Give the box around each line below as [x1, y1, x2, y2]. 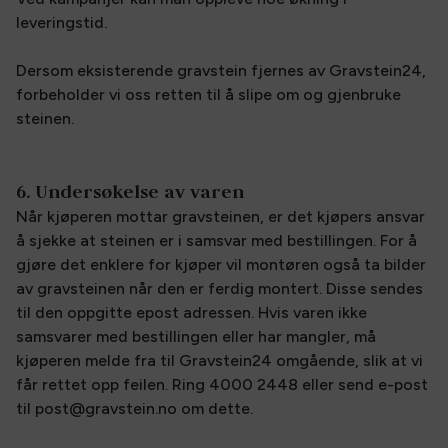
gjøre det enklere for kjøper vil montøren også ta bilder [16, 255, 426, 274]
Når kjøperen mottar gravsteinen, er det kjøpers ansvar [16, 207, 425, 226]
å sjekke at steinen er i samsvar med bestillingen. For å [16, 231, 417, 250]
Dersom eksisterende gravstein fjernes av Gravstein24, [16, 61, 426, 80]
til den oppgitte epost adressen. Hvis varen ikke [16, 303, 367, 322]
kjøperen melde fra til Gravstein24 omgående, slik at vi [16, 351, 423, 370]
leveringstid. [16, 13, 107, 32]
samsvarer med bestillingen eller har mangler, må [16, 327, 376, 346]
